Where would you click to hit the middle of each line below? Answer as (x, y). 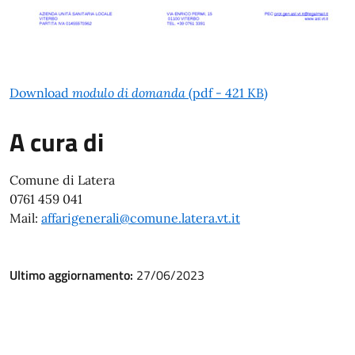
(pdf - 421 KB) (227, 93)
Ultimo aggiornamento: (73, 275)
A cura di (57, 142)
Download (41, 93)
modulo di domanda (129, 93)
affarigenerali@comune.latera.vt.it (141, 218)
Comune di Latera (62, 180)
